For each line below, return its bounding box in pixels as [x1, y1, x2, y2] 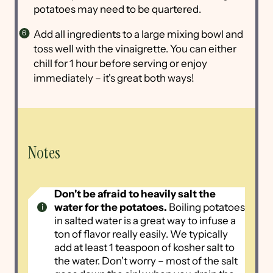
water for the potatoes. [54, 201, 167, 214]
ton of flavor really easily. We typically [54, 228, 228, 241]
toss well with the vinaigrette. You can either [33, 42, 236, 55]
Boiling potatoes [166, 201, 245, 214]
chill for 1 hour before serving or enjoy [33, 57, 207, 69]
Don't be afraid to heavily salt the [54, 188, 216, 200]
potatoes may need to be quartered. [33, 2, 203, 15]
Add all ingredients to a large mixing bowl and [33, 27, 243, 40]
